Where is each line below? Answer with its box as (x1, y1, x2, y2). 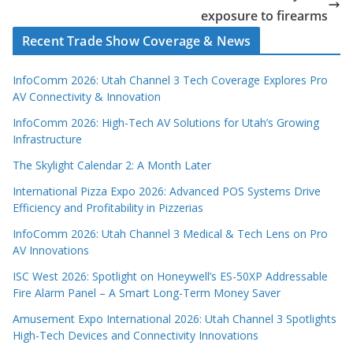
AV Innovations (13, 243, 89, 258)
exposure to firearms (201, 7, 328, 24)
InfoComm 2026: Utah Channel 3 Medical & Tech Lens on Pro (13, 226, 328, 241)
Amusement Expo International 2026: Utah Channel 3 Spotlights (13, 311, 336, 326)
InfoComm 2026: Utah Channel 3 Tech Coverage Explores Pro (13, 72, 328, 87)
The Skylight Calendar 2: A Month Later (13, 158, 211, 173)
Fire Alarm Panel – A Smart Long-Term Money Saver (13, 285, 281, 300)
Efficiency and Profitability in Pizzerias (13, 200, 203, 215)
